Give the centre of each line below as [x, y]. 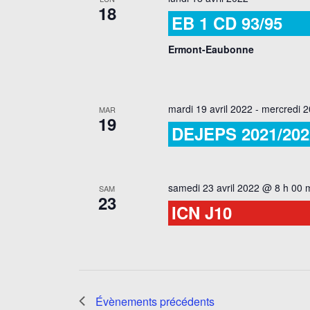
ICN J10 [202, 212]
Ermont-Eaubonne [211, 49]
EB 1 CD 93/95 [227, 22]
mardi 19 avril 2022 [211, 108]
